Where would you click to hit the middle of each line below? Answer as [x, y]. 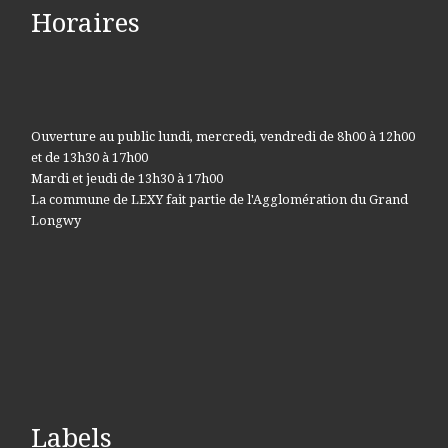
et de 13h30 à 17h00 [89, 157]
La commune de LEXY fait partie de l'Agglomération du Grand [219, 199]
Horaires [85, 22]
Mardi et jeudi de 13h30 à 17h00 [126, 178]
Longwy [55, 220]
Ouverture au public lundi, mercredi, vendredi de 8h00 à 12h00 [222, 136]
